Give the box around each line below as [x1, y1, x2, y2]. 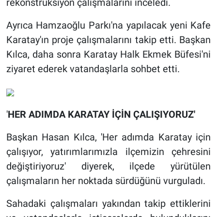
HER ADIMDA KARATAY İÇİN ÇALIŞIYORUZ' [7, 108, 195, 121]
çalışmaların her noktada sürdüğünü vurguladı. [6, 175, 205, 187]
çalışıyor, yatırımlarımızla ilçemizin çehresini [6, 146, 211, 158]
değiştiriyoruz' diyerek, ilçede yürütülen [6, 160, 211, 172]
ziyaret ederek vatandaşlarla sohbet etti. [6, 63, 180, 75]
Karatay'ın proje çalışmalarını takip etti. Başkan [6, 34, 211, 46]
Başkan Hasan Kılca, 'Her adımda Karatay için [6, 131, 211, 143]
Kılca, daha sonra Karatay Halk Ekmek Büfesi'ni [6, 48, 211, 61]
